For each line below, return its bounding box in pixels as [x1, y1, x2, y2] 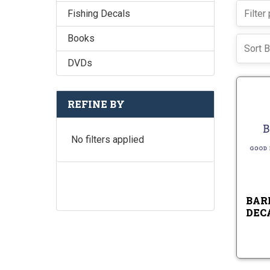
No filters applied [71, 134, 144, 146]
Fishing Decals [67, 8, 130, 20]
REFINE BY [67, 98, 125, 111]
